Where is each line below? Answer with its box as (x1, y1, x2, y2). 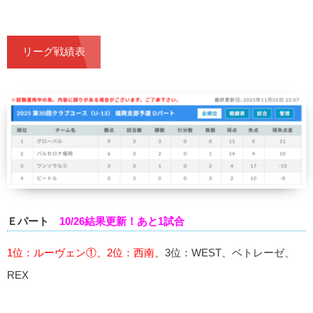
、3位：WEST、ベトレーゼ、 (154, 246, 295, 259)
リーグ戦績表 (22, 45, 85, 58)
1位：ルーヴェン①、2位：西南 (7, 246, 154, 259)
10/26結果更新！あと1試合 (59, 214, 184, 227)
